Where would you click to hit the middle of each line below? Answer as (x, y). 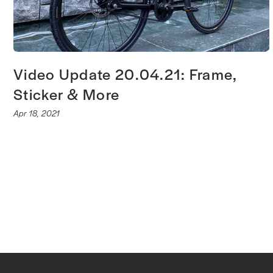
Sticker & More (67, 94)
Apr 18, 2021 (37, 113)
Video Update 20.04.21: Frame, (125, 74)
